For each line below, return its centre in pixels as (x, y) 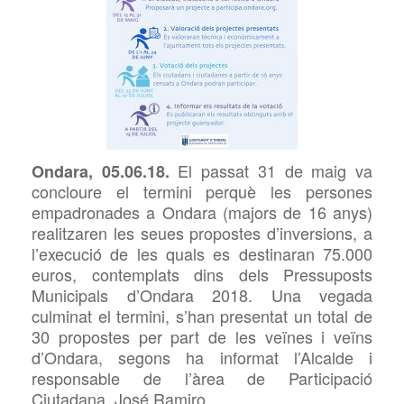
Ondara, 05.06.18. (105, 172)
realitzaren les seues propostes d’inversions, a (202, 233)
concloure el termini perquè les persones (202, 192)
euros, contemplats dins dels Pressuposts (202, 275)
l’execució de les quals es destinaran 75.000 (202, 254)
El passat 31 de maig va (275, 171)
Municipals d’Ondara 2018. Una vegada (202, 295)
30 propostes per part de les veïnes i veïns (202, 337)
